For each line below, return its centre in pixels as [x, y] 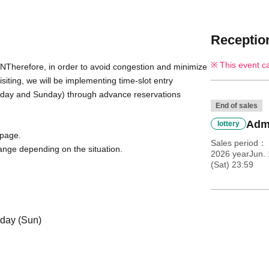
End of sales [236, 106]
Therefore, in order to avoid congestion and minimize [107, 67]
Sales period [234, 143]
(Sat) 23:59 [232, 165]
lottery [228, 124]
